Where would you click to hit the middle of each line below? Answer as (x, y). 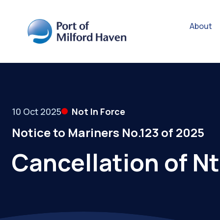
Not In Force (98, 111)
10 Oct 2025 (37, 111)
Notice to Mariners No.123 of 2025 (108, 132)
